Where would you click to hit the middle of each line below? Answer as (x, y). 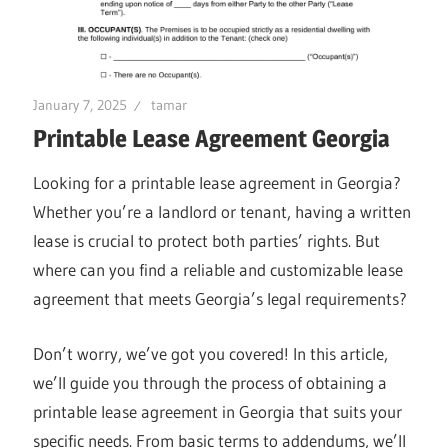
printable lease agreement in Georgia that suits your (218, 411)
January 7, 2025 (80, 104)
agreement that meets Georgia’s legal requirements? (220, 299)
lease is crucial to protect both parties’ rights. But (207, 241)
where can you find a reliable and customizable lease (218, 270)
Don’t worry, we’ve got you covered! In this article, (211, 353)
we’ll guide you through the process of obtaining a (210, 382)
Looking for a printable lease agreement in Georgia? (217, 183)
